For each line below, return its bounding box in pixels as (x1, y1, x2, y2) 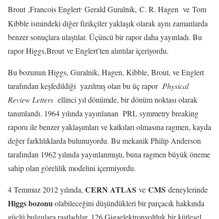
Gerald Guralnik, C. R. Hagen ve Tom (82, 4, 206, 15)
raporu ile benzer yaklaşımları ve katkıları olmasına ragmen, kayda (8, 121, 211, 132)
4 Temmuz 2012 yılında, (8, 184, 85, 195)
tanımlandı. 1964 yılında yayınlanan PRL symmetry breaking (8, 108, 201, 118)
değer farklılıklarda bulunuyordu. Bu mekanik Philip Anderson (8, 135, 201, 146)
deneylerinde (166, 184, 208, 195)
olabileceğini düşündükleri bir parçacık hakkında (53, 197, 204, 208)
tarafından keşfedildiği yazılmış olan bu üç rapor (8, 80, 162, 91)
